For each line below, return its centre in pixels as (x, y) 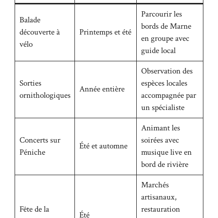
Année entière (102, 89)
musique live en (166, 152)
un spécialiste (163, 107)
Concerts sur (40, 140)
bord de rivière (164, 164)
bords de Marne (166, 26)
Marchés (155, 185)
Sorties (30, 83)
